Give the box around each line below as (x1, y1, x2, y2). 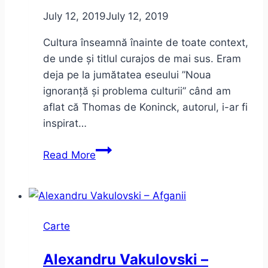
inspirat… (43, 117, 87, 129)
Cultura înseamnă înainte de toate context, (43, 36, 248, 48)
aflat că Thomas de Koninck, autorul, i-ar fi (43, 100, 248, 113)
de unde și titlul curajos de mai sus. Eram (43, 52, 241, 65)
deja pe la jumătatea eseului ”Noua (43, 68, 211, 81)
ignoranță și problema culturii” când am (43, 84, 231, 97)
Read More (43, 148, 96, 161)
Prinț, (95, 159, 120, 171)
